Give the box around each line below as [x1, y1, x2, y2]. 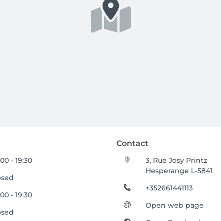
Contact [116, 139, 148, 148]
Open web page [146, 201, 204, 210]
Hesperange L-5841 [146, 166, 213, 175]
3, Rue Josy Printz [146, 156, 208, 165]
